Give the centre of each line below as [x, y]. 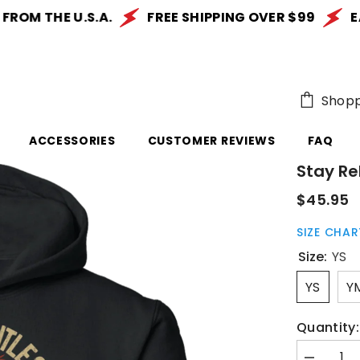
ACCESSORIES [72, 141]
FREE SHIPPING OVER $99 [203, 17]
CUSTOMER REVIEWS [211, 141]
